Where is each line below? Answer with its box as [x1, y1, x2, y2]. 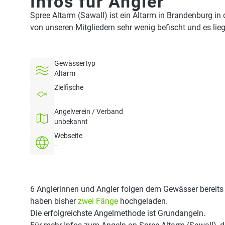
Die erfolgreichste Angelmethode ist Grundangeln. [30, 208, 205, 218]
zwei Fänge [78, 196, 118, 206]
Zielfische [54, 83, 83, 91]
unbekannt [54, 118, 88, 126]
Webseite [54, 132, 82, 140]
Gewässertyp [54, 59, 95, 67]
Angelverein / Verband [54, 107, 123, 116]
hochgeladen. [118, 196, 168, 206]
